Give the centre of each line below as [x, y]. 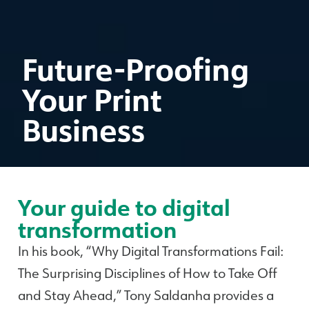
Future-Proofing [136, 69]
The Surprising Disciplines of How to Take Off [148, 273]
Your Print [92, 99]
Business [83, 130]
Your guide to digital [124, 207]
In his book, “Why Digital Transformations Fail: [151, 251]
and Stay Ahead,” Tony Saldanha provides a [146, 295]
